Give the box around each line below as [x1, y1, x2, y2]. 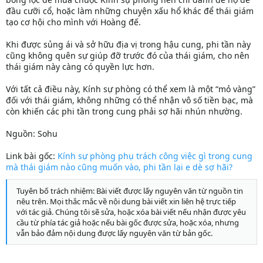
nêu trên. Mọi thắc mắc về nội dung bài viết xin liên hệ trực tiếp [16, 195, 236, 207]
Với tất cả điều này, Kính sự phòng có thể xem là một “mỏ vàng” [6, 83, 255, 95]
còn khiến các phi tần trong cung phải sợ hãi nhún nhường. [6, 106, 242, 117]
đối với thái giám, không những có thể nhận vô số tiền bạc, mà [6, 95, 253, 106]
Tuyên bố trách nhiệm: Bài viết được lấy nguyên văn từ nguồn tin [16, 185, 243, 196]
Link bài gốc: [6, 150, 58, 162]
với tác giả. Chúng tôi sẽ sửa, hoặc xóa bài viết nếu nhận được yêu [16, 206, 246, 217]
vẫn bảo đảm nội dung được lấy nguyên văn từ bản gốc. [16, 227, 213, 238]
